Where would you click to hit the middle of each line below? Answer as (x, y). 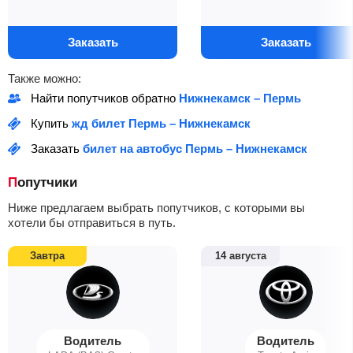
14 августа (240, 256)
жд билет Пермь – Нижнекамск (161, 123)
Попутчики (47, 182)
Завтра (47, 256)
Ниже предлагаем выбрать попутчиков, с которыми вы (156, 208)
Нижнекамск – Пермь (240, 98)
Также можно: (45, 78)
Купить (51, 123)
